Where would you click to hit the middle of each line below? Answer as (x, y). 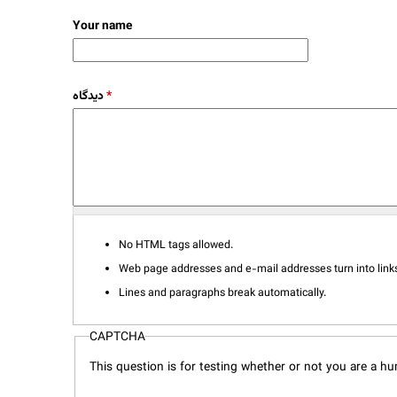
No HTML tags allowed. (175, 245)
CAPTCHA (117, 337)
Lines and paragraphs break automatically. (222, 293)
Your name (102, 26)
